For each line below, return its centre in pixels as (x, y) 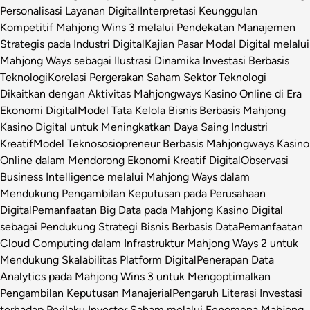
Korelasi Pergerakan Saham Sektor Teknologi (157, 77)
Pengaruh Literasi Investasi (237, 293)
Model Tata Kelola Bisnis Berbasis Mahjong (182, 110)
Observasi (265, 160)
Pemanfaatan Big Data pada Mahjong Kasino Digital (157, 210)
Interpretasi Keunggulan (199, 10)
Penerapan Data (235, 259)
